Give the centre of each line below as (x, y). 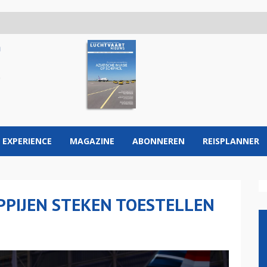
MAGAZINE (92, 141)
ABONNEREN (159, 141)
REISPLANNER (231, 141)
